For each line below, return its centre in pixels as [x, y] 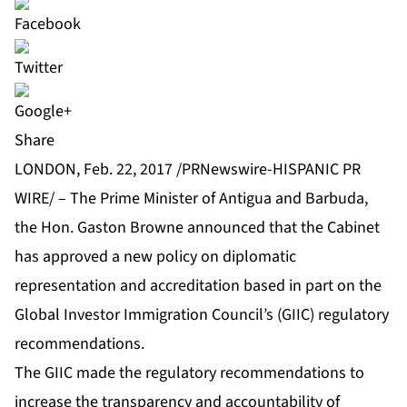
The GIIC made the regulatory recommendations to [189, 373]
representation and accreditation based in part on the [198, 286]
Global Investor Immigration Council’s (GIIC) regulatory [202, 315]
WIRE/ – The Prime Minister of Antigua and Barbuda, [191, 199]
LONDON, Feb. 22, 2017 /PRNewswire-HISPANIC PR [188, 170]
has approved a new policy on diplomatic [155, 257]
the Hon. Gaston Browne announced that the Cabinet [197, 228]
